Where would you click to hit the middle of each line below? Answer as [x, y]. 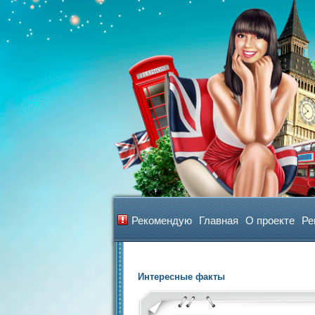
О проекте [270, 220]
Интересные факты [181, 277]
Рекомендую [162, 220]
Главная [219, 220]
